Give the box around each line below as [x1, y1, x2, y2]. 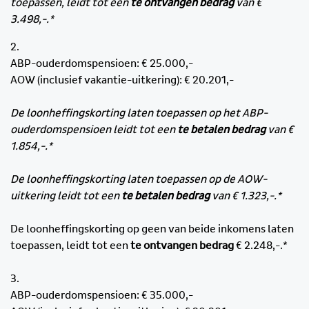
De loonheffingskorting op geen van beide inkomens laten [10, 223, 294, 235]
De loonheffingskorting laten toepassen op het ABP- [10, 108, 268, 119]
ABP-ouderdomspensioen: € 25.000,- [10, 58, 193, 70]
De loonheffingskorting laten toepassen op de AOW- [10, 174, 267, 186]
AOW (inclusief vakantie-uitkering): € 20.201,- [10, 74, 234, 86]
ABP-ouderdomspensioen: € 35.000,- [10, 290, 193, 301]
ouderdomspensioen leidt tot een [10, 124, 177, 136]
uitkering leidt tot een [10, 190, 121, 202]
